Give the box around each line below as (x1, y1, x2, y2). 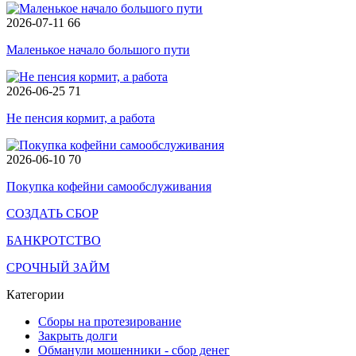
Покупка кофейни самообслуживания (6, 180, 211, 193)
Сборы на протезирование (38, 315, 181, 328)
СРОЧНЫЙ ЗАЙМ (6, 261, 110, 274)
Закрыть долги (38, 329, 118, 342)
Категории (6, 288, 64, 301)
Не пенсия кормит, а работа (6, 111, 155, 125)
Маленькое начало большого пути (6, 43, 190, 56)
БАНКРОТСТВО (6, 234, 101, 247)
